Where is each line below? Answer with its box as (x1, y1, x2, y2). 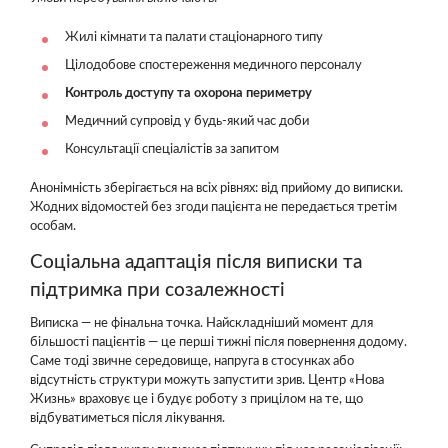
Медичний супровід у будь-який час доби (65, 114, 309, 128)
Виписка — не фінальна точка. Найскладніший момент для (30, 317, 373, 330)
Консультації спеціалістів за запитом (65, 142, 279, 156)
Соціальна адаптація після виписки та (30, 252, 362, 272)
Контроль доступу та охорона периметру (65, 86, 312, 100)
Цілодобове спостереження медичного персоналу (65, 58, 362, 72)
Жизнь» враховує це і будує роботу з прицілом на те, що (30, 393, 363, 406)
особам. (30, 219, 76, 233)
